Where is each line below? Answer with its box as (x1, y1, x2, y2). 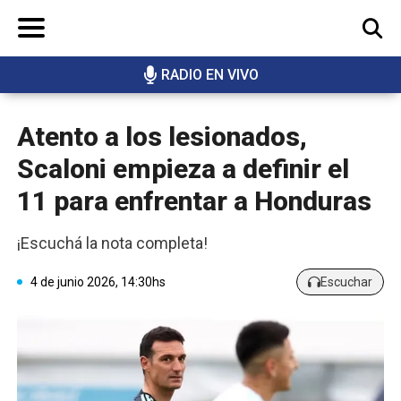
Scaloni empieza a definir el (17, 153, 349, 185)
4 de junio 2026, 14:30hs (30, 274, 166, 289)
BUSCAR (310, 86, 361, 102)
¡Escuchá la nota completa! (17, 234, 208, 253)
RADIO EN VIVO (160, 66, 259, 84)
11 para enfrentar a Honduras (17, 185, 371, 218)
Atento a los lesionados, (17, 121, 307, 153)
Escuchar (320, 274, 372, 289)
